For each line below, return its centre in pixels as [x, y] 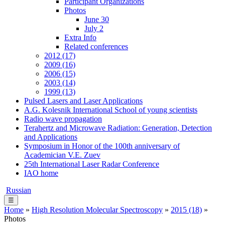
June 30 [97, 19]
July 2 [94, 28]
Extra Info [80, 37]
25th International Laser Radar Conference [92, 164]
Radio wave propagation [63, 119]
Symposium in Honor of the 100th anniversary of [102, 146]
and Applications [51, 137]
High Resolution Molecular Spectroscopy [97, 210]
